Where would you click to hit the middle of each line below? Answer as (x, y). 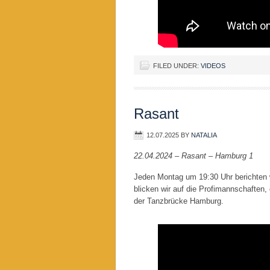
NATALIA (204, 135)
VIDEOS (213, 66)
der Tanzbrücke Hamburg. (179, 201)
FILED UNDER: (177, 66)
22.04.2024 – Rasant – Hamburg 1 (193, 156)
